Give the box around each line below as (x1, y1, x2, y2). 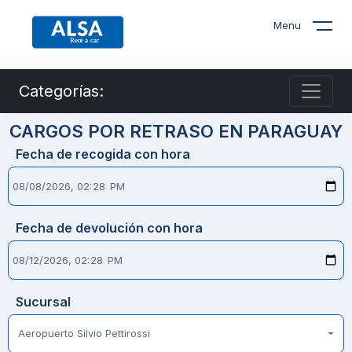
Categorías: (19, 82, 104, 101)
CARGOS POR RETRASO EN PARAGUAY (9, 121, 343, 141)
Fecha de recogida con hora (16, 146, 190, 162)
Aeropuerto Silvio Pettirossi (18, 327, 150, 339)
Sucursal (16, 294, 71, 310)
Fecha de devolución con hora (16, 220, 203, 236)
